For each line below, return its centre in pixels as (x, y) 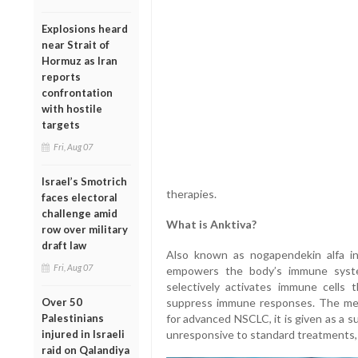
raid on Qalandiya (86, 350)
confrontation (77, 92)
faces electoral (80, 197)
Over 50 (62, 302)
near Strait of (76, 44)
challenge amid (80, 213)
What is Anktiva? (211, 225)
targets (61, 124)
